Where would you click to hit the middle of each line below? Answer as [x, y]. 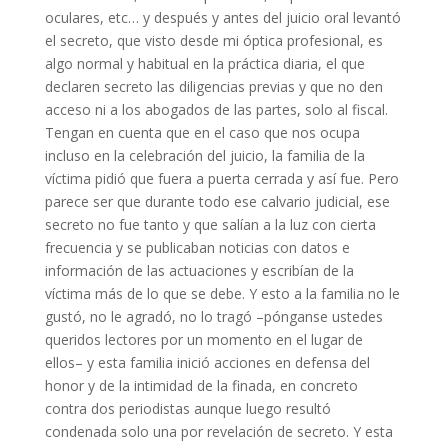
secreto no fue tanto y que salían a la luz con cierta [210, 224]
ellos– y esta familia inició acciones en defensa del [207, 362]
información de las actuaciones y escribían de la [199, 270]
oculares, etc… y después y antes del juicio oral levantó [222, 17]
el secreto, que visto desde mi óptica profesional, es [213, 40]
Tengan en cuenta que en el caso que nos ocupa [202, 132]
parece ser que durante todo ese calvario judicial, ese [217, 201]
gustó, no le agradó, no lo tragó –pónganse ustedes [213, 316]
